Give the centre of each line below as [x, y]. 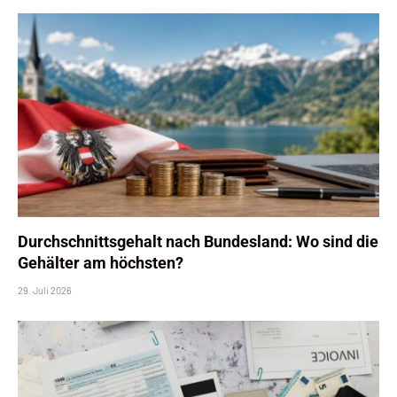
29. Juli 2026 [45, 290]
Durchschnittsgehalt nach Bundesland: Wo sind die [198, 241]
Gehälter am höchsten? [101, 262]
